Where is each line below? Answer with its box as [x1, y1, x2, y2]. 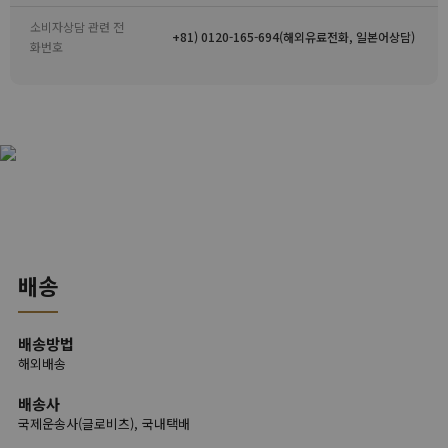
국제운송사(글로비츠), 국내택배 [18, 414, 190, 434]
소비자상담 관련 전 [30, 18, 124, 35]
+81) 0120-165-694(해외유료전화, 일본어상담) [172, 28, 415, 45]
